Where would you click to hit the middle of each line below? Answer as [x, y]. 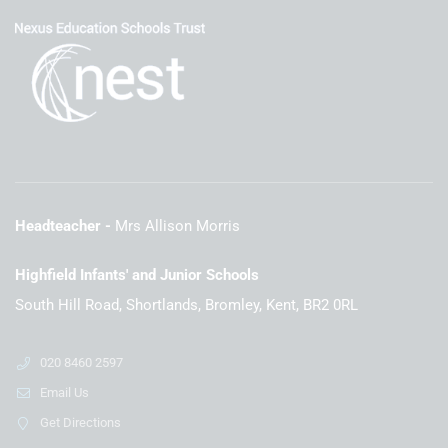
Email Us [64, 393]
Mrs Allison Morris [177, 226]
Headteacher [58, 226]
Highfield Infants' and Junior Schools [137, 275]
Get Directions [80, 423]
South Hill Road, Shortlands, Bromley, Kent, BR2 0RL [186, 305]
